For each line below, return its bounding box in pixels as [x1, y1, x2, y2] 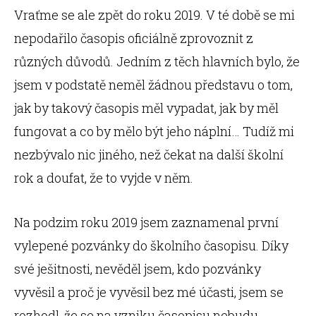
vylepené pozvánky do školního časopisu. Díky [14, 237, 288, 254]
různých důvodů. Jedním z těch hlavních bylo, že [14, 53, 300, 70]
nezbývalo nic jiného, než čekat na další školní [14, 146, 284, 163]
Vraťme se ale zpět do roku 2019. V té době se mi [14, 6, 295, 23]
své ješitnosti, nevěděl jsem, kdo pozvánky [14, 260, 261, 277]
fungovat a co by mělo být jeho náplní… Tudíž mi [14, 123, 294, 140]
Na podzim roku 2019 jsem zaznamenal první [14, 214, 279, 231]
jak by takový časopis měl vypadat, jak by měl [14, 99, 279, 116]
